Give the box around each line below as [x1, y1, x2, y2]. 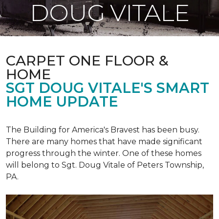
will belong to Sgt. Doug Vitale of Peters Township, [6, 160, 204, 170]
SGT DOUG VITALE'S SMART [6, 79, 209, 96]
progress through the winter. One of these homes [6, 149, 201, 158]
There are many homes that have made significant [6, 137, 202, 146]
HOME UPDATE [6, 93, 118, 110]
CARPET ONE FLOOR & [6, 52, 169, 69]
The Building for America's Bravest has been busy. [6, 125, 199, 134]
